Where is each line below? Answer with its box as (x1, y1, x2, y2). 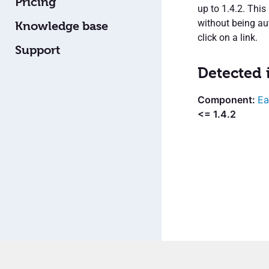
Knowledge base (15, 19, 108, 33)
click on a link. (197, 31, 258, 43)
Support (15, 43, 60, 57)
